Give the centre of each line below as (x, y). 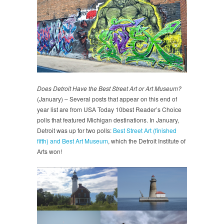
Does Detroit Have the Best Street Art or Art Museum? (109, 88)
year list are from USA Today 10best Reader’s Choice (109, 109)
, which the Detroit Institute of (147, 140)
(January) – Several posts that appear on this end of (107, 98)
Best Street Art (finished (145, 130)
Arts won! (49, 151)
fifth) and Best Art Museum (72, 140)
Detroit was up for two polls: (75, 130)
